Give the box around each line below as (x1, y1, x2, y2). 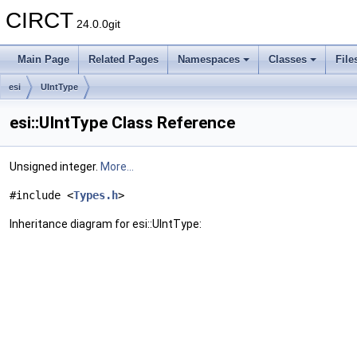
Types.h (73, 189, 118, 202)
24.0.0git (73, 18, 120, 30)
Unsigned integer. (10, 160, 100, 173)
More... (100, 160, 134, 173)
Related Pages (88, 53, 159, 65)
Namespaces (178, 53, 240, 65)
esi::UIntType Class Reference (10, 113, 235, 132)
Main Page (18, 53, 69, 65)
